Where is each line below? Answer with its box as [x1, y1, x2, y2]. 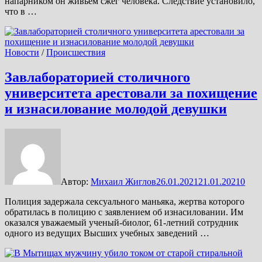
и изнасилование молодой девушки [5, 101, 227, 117]
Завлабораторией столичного [5, 70, 190, 85]
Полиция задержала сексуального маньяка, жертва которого [5, 196, 244, 206]
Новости [5, 47, 39, 58]
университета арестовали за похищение [5, 85, 257, 101]
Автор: [61, 176, 91, 187]
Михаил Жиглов [91, 176, 156, 187]
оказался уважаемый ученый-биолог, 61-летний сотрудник [5, 217, 239, 227]
